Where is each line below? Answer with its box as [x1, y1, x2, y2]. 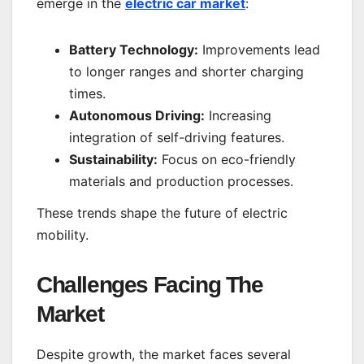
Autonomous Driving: [69, 106, 205, 123]
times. [69, 84, 106, 102]
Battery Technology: [69, 41, 198, 58]
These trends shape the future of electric [37, 205, 288, 222]
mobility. [37, 227, 89, 244]
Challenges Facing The [37, 272, 263, 298]
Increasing [205, 106, 271, 123]
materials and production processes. [69, 172, 293, 189]
